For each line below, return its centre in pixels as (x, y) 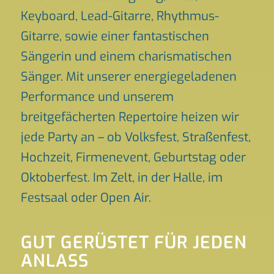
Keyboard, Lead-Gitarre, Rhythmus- (120, 16)
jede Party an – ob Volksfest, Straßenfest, (135, 137)
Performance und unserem (97, 97)
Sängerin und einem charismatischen (126, 57)
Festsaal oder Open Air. (86, 198)
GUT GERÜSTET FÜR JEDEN (134, 243)
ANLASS (54, 261)
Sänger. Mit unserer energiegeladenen (128, 77)
